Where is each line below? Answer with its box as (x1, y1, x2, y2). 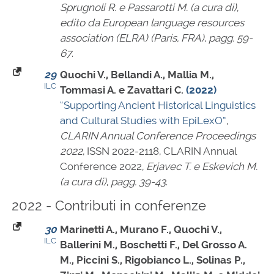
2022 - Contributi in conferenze (12, 198, 206, 214)
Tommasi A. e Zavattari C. (60, 84, 183, 97)
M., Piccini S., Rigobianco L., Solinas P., (60, 254, 245, 267)
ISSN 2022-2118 (87, 145, 159, 158)
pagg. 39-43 (111, 176, 166, 188)
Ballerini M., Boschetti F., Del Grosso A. (60, 239, 247, 251)
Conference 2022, (60, 160, 146, 173)
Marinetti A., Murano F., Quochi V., (60, 223, 222, 236)
